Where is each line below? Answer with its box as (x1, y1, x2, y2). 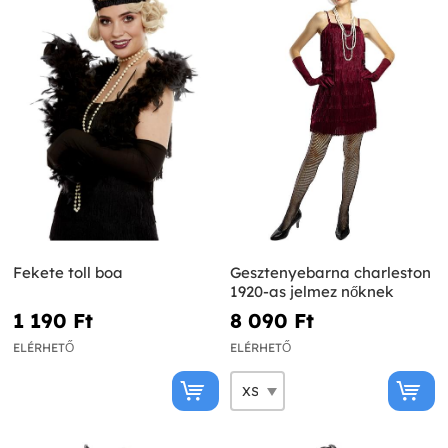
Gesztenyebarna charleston (229, 263, 431, 283)
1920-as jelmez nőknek (229, 282, 394, 302)
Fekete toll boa (13, 263, 123, 283)
